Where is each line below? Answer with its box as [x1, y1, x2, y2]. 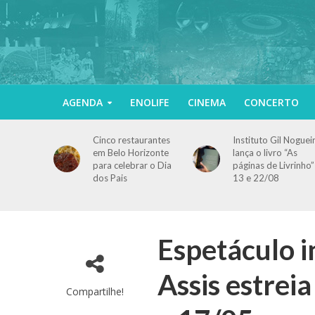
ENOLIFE [129, 96, 169, 109]
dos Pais [93, 172, 128, 184]
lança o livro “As [232, 147, 297, 158]
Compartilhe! [65, 285, 124, 298]
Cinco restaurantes [93, 134, 171, 146]
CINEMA [187, 96, 226, 109]
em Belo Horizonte [93, 147, 169, 158]
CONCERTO [243, 96, 299, 109]
